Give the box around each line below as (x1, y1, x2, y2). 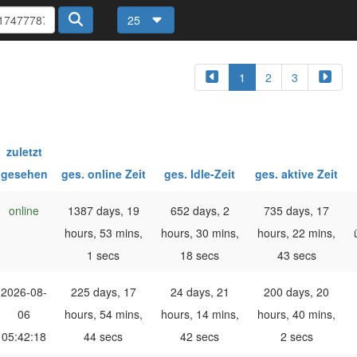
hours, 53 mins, (64, 225, 143, 241)
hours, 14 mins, (160, 306, 239, 323)
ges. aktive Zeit (255, 166, 338, 182)
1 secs (87, 247, 120, 264)
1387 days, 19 (67, 202, 139, 219)
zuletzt (6, 143, 42, 160)
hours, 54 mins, (64, 306, 143, 323)
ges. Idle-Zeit (164, 166, 235, 182)
